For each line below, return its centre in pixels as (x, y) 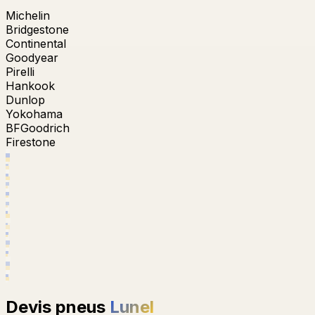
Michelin (28, 16)
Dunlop (25, 100)
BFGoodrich (38, 128)
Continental (36, 44)
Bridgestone (37, 30)
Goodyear (32, 58)
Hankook (30, 86)
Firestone (31, 142)
